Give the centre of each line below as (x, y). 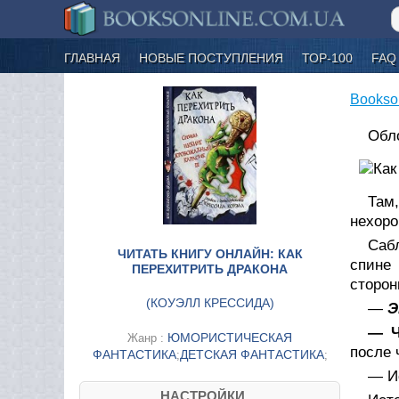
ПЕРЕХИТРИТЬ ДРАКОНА (210, 269)
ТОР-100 (327, 57)
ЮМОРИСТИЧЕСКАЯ (230, 337)
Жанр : (147, 338)
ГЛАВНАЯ (92, 57)
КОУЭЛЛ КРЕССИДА (210, 302)
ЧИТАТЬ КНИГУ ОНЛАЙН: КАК (210, 253)
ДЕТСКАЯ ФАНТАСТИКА (252, 354)
